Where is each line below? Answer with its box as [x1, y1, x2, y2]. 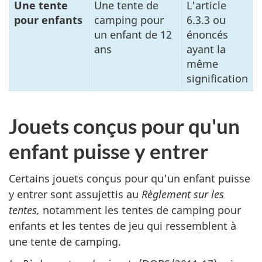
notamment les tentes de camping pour [40, 202, 241, 217]
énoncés [187, 27, 228, 42]
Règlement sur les [142, 187, 224, 201]
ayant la [187, 42, 226, 57]
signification [187, 71, 248, 86]
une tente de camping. [9, 234, 121, 249]
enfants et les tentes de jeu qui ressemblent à [9, 218, 236, 233]
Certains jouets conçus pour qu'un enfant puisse [9, 171, 250, 185]
